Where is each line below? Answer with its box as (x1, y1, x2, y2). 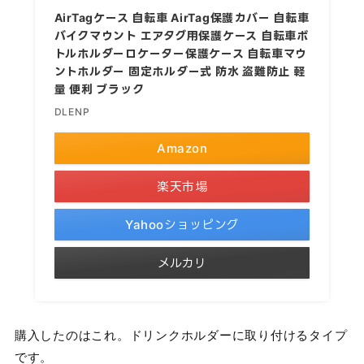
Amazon (157, 140, 207, 156)
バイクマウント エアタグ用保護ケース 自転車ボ (54, 28, 309, 42)
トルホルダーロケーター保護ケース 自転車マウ (54, 45, 308, 60)
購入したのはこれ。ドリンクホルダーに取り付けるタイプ (14, 327, 348, 342)
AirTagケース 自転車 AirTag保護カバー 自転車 (54, 10, 310, 24)
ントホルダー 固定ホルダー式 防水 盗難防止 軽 (54, 63, 305, 78)
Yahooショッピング (125, 216, 239, 232)
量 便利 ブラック (54, 81, 145, 96)
